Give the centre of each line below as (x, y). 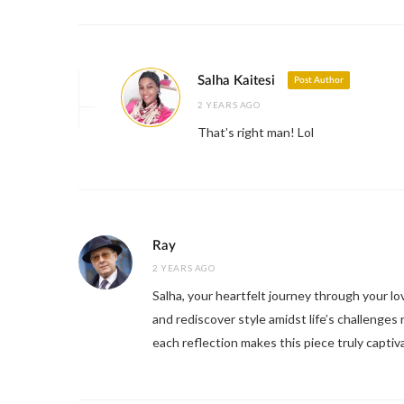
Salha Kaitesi (236, 81)
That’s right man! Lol (256, 133)
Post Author (319, 81)
